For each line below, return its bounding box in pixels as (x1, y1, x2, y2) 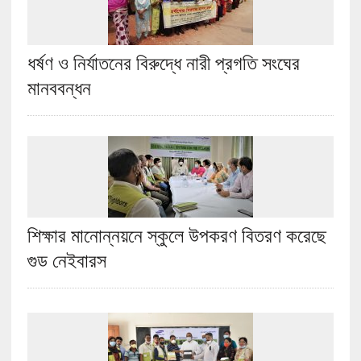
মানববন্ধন (27, 72, 91, 102)
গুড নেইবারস (27, 244, 106, 274)
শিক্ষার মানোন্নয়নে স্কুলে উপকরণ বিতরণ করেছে (27, 219, 326, 249)
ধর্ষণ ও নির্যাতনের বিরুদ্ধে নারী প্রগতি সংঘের (27, 47, 300, 77)
